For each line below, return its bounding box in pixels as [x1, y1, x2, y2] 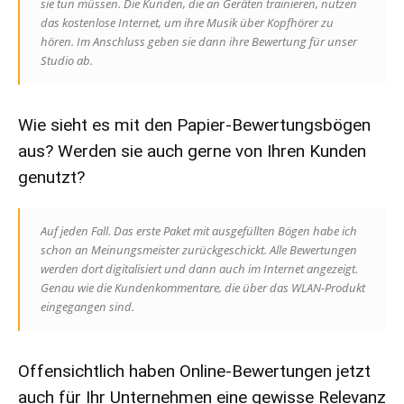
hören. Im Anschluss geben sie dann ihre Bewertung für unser [41, 33, 357, 50]
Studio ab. [41, 52, 93, 69]
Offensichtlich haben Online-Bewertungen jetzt [18, 361, 371, 382]
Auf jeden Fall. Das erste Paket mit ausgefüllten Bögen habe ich [41, 223, 357, 240]
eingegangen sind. [41, 298, 134, 316]
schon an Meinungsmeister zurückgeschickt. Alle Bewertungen [41, 242, 357, 259]
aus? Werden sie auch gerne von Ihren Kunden [18, 141, 366, 162]
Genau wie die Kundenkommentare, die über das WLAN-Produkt [41, 280, 365, 297]
